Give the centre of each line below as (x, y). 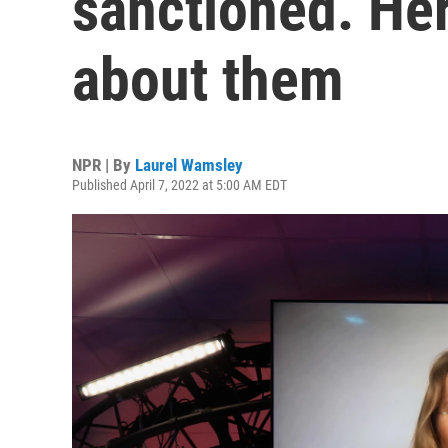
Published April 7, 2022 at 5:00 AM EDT (179, 185)
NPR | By (103, 165)
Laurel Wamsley (189, 165)
